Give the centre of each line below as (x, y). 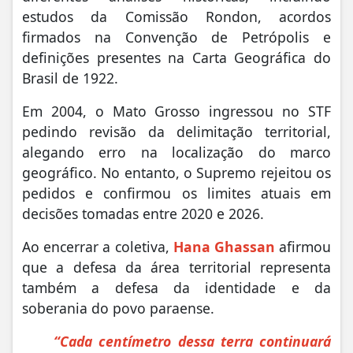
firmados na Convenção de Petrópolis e (176, 37)
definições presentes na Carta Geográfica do (176, 57)
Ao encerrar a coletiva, (96, 246)
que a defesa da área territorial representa (176, 267)
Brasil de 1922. (70, 78)
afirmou (303, 246)
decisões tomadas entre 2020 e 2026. (143, 213)
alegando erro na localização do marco (176, 152)
